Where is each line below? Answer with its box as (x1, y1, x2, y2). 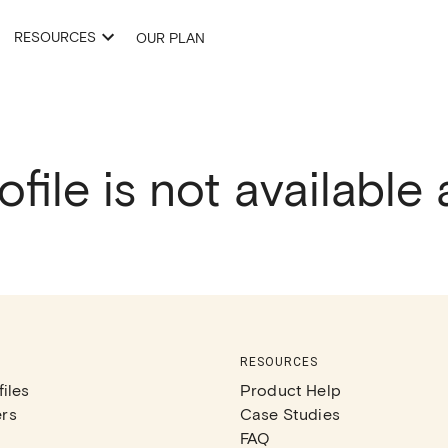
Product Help (240, 380, 341, 399)
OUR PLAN (136, 29, 205, 46)
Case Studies (240, 404, 340, 423)
